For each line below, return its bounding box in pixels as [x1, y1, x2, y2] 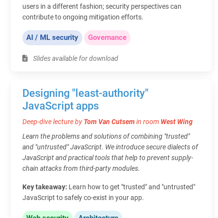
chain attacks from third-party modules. [22, 164, 140, 172]
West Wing [161, 117, 193, 126]
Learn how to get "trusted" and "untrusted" [69, 182, 195, 191]
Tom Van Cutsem [84, 117, 135, 126]
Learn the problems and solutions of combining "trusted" [22, 132, 190, 140]
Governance [88, 33, 127, 42]
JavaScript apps [22, 99, 99, 112]
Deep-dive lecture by [22, 117, 84, 126]
